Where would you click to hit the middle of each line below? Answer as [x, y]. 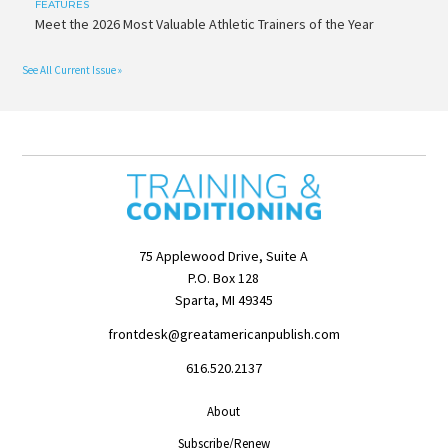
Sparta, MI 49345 [223, 300]
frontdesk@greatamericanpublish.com [223, 333]
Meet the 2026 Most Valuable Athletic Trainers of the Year [204, 24]
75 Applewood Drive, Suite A [224, 256]
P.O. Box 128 [224, 278]
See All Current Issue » [72, 69]
